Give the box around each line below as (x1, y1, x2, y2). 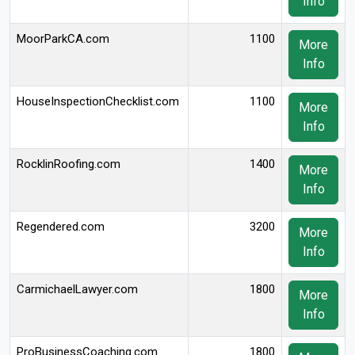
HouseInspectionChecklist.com (17, 94, 179, 109)
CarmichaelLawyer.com (17, 282, 138, 296)
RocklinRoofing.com (17, 157, 120, 171)
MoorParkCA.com (17, 32, 109, 46)
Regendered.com (17, 219, 105, 234)
